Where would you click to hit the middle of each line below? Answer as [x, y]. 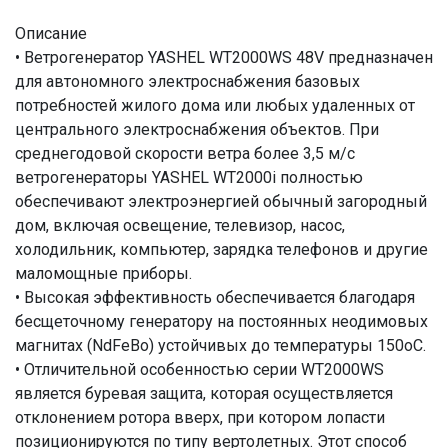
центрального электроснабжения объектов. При [197, 129]
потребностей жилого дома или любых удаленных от [215, 105]
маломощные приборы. [103, 273]
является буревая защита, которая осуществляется [204, 393]
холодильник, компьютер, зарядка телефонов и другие [221, 249]
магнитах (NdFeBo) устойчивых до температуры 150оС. [220, 345]
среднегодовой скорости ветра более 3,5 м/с [185, 153]
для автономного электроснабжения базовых [187, 81]
